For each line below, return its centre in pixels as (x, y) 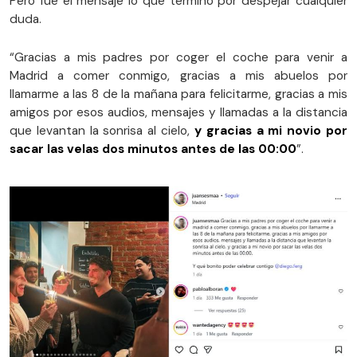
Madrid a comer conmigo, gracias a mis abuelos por (178, 76)
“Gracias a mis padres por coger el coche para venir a (178, 58)
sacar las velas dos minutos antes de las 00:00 (153, 149)
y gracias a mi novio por (271, 131)
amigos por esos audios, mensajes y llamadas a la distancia (178, 113)
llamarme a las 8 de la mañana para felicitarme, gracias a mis (178, 94)
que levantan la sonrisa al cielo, (102, 131)
